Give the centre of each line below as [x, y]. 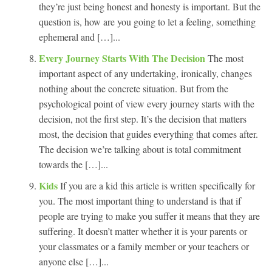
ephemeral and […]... [80, 36]
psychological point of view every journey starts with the [147, 103]
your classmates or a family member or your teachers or [144, 246]
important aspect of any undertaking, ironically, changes [145, 73]
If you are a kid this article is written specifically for [158, 185]
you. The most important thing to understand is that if [140, 200]
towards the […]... [73, 164]
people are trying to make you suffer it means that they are [149, 216]
